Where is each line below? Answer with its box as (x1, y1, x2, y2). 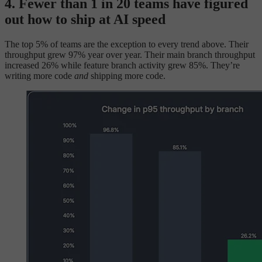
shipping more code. (88, 70, 166, 81)
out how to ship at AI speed (5, 11, 166, 27)
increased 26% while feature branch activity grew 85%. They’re (5, 60, 240, 70)
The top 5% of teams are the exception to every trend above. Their (5, 39, 249, 49)
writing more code (5, 70, 74, 81)
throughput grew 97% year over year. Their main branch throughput (5, 49, 255, 60)
